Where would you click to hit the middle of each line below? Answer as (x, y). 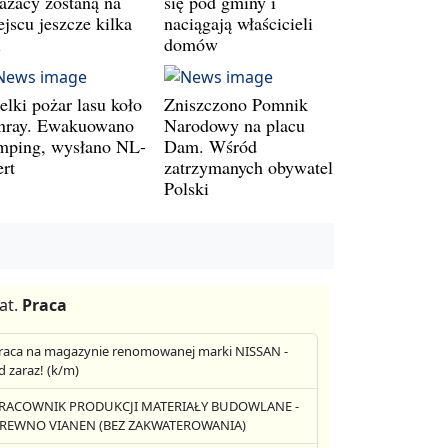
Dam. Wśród (210, 145)
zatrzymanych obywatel (248, 166)
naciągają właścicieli (238, 22)
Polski (186, 187)
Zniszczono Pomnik (236, 103)
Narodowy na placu (234, 124)
